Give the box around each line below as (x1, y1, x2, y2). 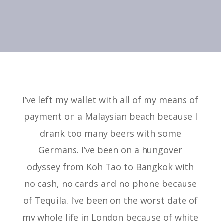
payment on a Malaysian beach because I (23, 110, 197, 122)
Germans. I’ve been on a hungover (38, 144, 183, 156)
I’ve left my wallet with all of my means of (22, 94, 199, 106)
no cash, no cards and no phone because (24, 178, 197, 189)
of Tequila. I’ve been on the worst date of (23, 194, 198, 206)
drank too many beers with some (39, 127, 181, 139)
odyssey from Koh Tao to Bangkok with (27, 161, 194, 173)
